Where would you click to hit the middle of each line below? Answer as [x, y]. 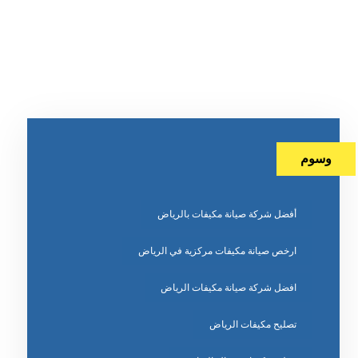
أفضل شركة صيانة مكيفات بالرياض [227, 214]
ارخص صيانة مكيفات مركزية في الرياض [218, 251]
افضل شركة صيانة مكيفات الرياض [229, 288]
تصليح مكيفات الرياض [253, 324]
